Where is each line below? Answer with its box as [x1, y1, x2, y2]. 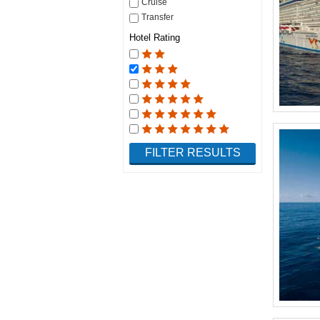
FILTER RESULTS [144, 146, 241, 159]
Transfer [141, 11, 174, 22]
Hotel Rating [129, 31, 180, 43]
